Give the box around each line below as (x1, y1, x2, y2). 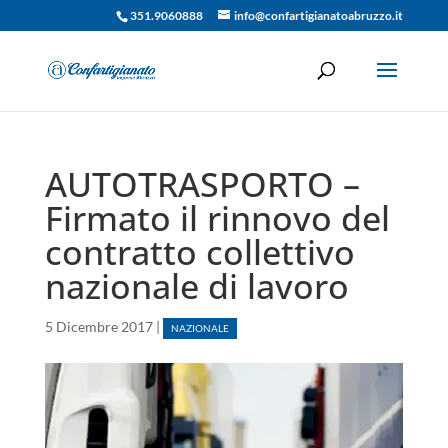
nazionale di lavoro (44, 263, 349, 309)
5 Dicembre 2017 (44, 318, 153, 335)
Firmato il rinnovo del (44, 195, 390, 241)
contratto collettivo (44, 229, 355, 275)
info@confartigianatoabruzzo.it (234, 8, 404, 23)
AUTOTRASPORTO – (44, 161, 360, 207)
